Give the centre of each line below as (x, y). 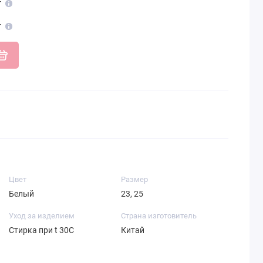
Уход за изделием (41, 216)
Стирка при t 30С (41, 230)
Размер (134, 180)
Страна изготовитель (159, 216)
